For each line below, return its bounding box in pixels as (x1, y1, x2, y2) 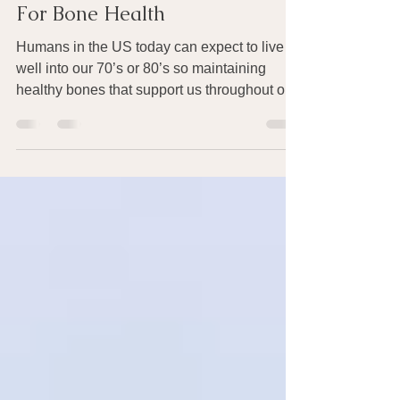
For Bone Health (16, 29, 165, 55)
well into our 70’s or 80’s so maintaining (16, 89, 266, 104)
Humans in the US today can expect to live (16, 68, 284, 83)
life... (16, 132, 46, 147)
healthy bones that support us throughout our (16, 111, 297, 126)
